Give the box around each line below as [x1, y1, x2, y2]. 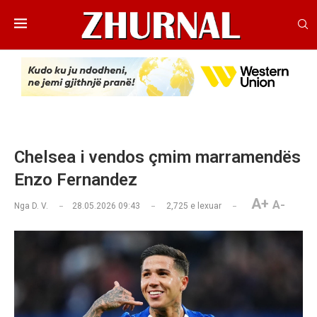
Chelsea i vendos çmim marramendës [14, 147, 301, 168]
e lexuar [188, 201, 221, 212]
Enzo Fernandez [14, 170, 137, 190]
